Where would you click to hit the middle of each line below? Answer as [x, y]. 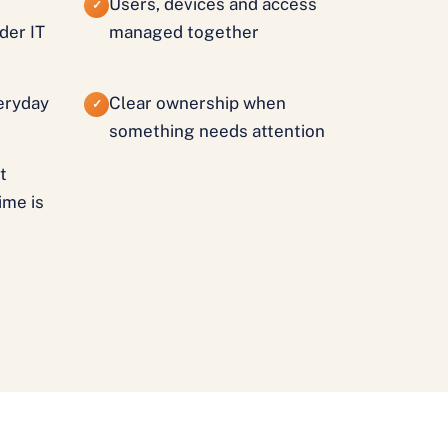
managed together [184, 32]
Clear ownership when [197, 103]
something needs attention [217, 131]
